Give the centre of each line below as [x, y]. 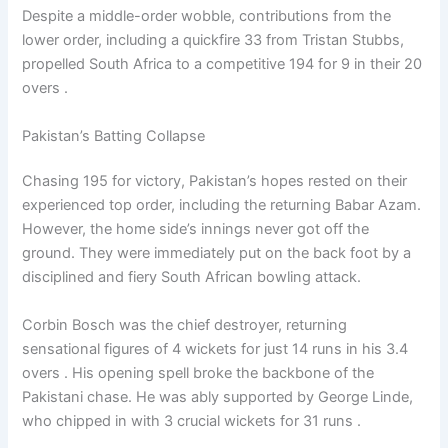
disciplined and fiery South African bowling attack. [192, 277]
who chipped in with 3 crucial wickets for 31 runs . [192, 420]
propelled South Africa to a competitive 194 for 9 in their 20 [222, 64]
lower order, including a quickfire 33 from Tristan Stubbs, [213, 40]
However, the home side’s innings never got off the [196, 229]
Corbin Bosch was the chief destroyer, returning [185, 324]
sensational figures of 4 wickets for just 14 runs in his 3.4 [215, 348]
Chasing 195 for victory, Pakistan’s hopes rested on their [215, 181]
